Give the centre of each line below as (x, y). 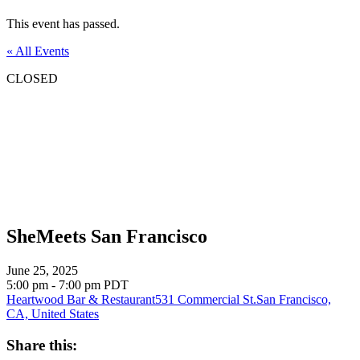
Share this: (42, 345)
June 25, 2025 (42, 270)
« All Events (38, 51)
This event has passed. (63, 24)
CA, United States (53, 313)
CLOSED (32, 78)
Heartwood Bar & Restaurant (81, 299)
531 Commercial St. (206, 299)
